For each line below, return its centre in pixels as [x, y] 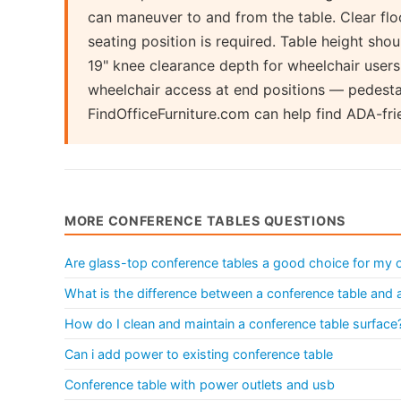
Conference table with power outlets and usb [200, 384]
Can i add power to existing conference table [199, 354]
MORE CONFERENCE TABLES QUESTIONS [205, 220]
